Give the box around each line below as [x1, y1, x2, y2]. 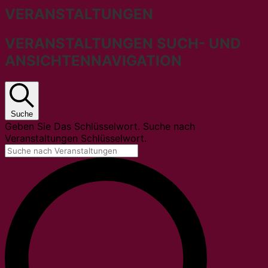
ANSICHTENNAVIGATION [5, 51, 182, 69]
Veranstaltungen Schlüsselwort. [5, 132, 147, 144]
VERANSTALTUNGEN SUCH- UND [5, 34, 240, 52]
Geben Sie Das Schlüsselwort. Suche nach [5, 120, 195, 132]
